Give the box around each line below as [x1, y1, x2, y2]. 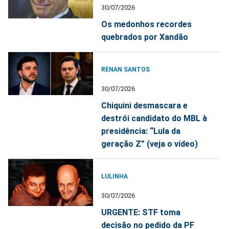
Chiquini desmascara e [101, 100, 188, 110]
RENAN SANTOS [101, 65, 150, 73]
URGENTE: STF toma [101, 207, 181, 217]
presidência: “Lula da [101, 126, 181, 136]
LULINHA [101, 172, 128, 180]
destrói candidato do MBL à [101, 113, 208, 123]
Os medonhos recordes [101, 19, 192, 29]
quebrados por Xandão [101, 32, 189, 42]
